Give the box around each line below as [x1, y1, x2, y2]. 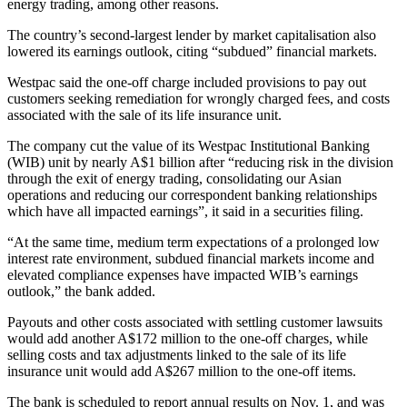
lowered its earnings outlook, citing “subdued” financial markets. [7, 44, 377, 60]
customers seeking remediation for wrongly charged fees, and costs [7, 91, 390, 107]
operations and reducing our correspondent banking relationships [7, 187, 377, 203]
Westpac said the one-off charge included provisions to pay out [7, 74, 366, 91]
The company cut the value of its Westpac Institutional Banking [7, 138, 370, 154]
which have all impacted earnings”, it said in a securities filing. [7, 203, 363, 220]
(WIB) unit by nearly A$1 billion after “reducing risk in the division [7, 154, 393, 171]
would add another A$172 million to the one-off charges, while [7, 331, 368, 347]
